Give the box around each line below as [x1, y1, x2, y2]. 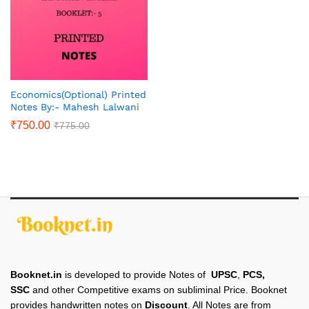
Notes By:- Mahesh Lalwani [10, 101, 139, 112]
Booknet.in [10, 268, 62, 280]
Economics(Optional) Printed [10, 88, 146, 100]
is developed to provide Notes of [62, 268, 211, 280]
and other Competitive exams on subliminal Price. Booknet [30, 283, 287, 295]
